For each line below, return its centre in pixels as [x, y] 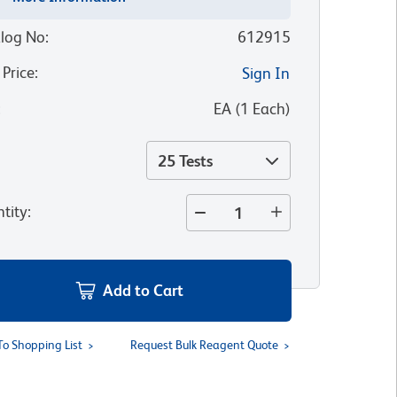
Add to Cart [144, 290]
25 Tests [185, 161]
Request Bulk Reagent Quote [204, 345]
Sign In [265, 73]
